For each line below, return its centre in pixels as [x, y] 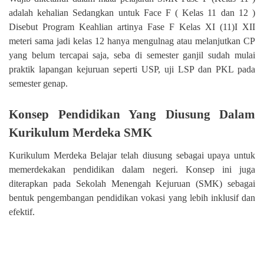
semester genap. [38, 83]
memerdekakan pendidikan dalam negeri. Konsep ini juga [132, 170]
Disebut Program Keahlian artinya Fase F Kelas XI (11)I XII [132, 27]
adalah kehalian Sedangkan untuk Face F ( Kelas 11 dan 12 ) [132, 12]
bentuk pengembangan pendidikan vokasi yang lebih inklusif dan [132, 198]
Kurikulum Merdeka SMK [80, 132]
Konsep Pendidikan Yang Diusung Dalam [132, 114]
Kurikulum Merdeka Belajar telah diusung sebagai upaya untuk [132, 156]
